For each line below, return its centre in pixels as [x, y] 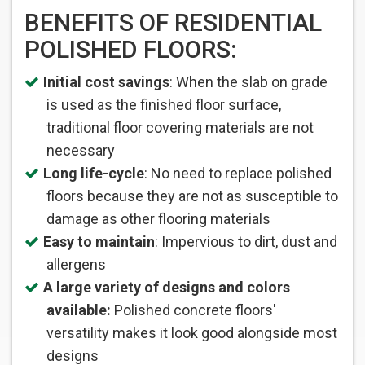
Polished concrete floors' [193, 310]
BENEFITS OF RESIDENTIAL [173, 23]
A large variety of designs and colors [166, 288]
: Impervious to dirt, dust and [246, 242]
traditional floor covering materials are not [180, 128]
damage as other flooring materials [158, 219]
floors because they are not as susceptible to [192, 196]
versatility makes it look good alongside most [192, 333]
